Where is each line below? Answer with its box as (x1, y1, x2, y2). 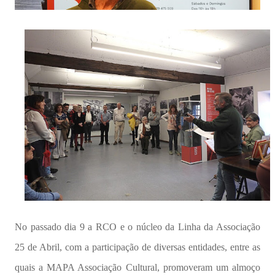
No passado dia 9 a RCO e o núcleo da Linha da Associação (15, 221, 260, 232)
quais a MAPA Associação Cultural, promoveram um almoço (15, 261, 260, 273)
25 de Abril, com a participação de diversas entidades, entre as (15, 241, 260, 252)
